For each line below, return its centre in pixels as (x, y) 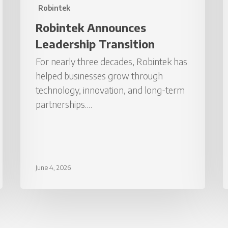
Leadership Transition (95, 44)
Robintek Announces (91, 28)
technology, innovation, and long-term (110, 90)
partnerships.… (64, 104)
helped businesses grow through (99, 76)
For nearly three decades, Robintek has (112, 62)
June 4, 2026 (53, 168)
